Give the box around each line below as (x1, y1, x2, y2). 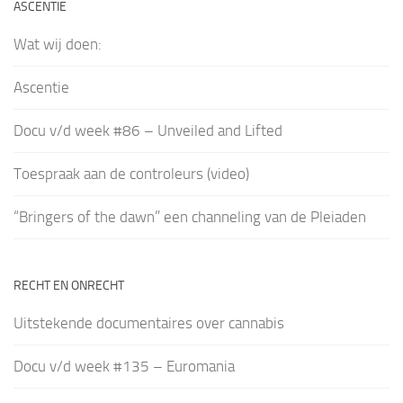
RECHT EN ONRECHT (13, 278, 124, 294)
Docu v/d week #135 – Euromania (13, 357, 235, 376)
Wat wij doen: (13, 35, 102, 54)
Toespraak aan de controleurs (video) (13, 165, 249, 184)
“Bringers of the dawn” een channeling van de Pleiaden (13, 208, 366, 227)
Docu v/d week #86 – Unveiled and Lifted (13, 121, 282, 140)
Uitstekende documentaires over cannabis (13, 314, 284, 333)
